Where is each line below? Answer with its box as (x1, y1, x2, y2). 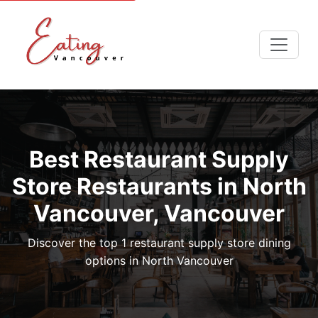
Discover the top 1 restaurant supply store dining (27, 236, 291, 250)
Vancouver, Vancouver (33, 199, 285, 227)
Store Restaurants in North (11, 172, 307, 200)
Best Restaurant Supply (29, 146, 289, 173)
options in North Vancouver (84, 253, 234, 268)
